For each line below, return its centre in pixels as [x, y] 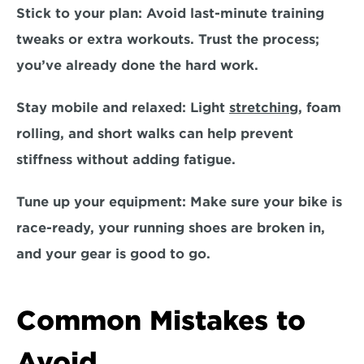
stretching [264, 108]
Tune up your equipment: [101, 202]
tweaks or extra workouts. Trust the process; [168, 39]
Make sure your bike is [264, 202]
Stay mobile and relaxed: [101, 108]
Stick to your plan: [79, 13]
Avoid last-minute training [233, 13]
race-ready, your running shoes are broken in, [171, 228]
